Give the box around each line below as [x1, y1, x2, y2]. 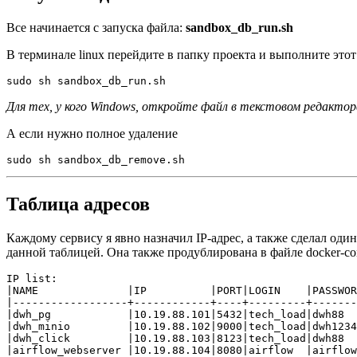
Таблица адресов [6, 193, 150, 214]
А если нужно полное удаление [6, 126, 178, 140]
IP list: [6, 272, 57, 284]
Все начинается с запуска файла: [6, 20, 186, 34]
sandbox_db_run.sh [186, 20, 293, 34]
